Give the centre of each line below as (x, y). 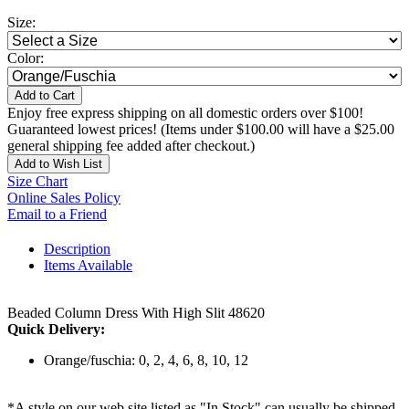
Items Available (88, 266)
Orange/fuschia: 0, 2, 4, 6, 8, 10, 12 (146, 361)
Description (77, 249)
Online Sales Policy (64, 198)
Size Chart (37, 182)
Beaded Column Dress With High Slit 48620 (136, 313)
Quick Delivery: (56, 330)
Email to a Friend (57, 215)
